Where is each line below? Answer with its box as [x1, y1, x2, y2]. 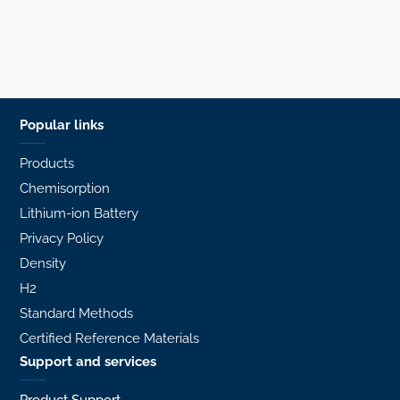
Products [20, 155, 75, 172]
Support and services [20, 354, 157, 371]
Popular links [20, 117, 104, 134]
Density [20, 255, 67, 272]
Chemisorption [20, 180, 111, 197]
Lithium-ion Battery [20, 205, 139, 222]
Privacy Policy [20, 230, 104, 247]
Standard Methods [20, 305, 134, 322]
